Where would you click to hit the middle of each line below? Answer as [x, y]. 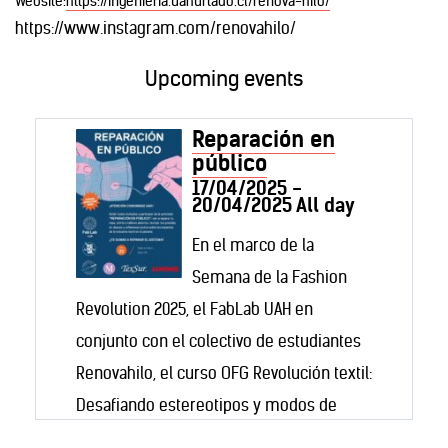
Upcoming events [224, 78]
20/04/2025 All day [273, 205]
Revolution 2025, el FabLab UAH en [194, 309]
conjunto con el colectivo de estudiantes [218, 341]
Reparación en [263, 139]
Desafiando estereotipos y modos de [206, 405]
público [229, 163]
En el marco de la [253, 245]
